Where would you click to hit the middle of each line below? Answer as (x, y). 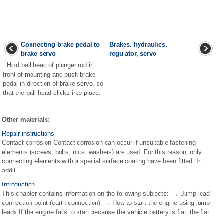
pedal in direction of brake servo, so (53, 84)
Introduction (18, 184)
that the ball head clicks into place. (52, 93)
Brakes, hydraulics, (138, 44)
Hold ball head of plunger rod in (48, 65)
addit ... (13, 170)
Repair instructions (28, 133)
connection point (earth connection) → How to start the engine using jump (106, 203)
